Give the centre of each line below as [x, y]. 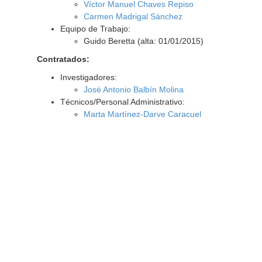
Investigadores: [88, 77]
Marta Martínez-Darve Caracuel [142, 114]
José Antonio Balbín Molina [133, 89]
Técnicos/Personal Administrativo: [122, 102]
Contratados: [63, 59]
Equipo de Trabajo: [95, 29]
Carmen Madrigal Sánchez [133, 16]
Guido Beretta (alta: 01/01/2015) [143, 41]
